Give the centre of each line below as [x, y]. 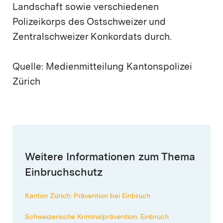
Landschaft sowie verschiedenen [86, 8]
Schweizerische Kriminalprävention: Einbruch [98, 217]
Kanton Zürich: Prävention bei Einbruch [88, 196]
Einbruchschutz [64, 173]
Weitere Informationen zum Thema [110, 158]
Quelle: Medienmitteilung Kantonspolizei [102, 68]
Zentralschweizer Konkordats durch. [92, 38]
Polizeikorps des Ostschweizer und [89, 23]
